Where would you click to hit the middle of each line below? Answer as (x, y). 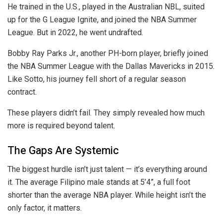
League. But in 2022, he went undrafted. (75, 32)
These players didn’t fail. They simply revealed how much (106, 112)
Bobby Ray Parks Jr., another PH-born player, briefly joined (108, 53)
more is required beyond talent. (61, 125)
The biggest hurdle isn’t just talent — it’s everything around (107, 169)
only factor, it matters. (45, 208)
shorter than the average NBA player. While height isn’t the (107, 195)
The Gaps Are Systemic (63, 150)
